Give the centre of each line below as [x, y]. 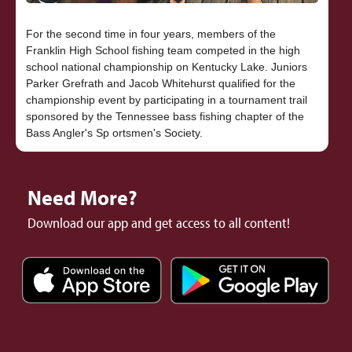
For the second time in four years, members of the [150, 34]
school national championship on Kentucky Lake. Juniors [166, 67]
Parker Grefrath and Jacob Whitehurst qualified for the [160, 84]
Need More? [82, 198]
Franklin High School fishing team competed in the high [163, 51]
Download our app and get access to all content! [159, 223]
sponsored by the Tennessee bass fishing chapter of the [165, 117]
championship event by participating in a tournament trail [166, 100]
